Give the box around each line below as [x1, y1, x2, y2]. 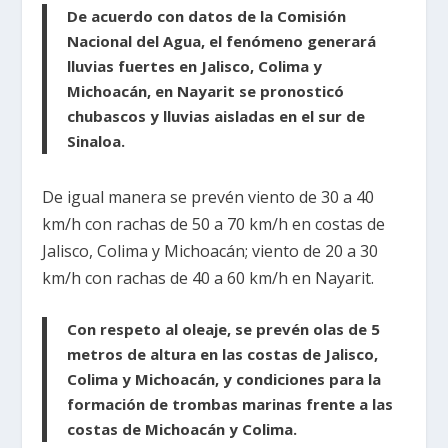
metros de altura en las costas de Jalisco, [67, 344, 379, 365]
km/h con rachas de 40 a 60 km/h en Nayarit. [42, 266, 375, 289]
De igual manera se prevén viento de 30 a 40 [42, 185, 375, 208]
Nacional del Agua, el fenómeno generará [67, 30, 377, 51]
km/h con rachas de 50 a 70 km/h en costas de [42, 212, 386, 235]
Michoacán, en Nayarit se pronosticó [67, 80, 345, 101]
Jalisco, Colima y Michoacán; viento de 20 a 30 [42, 239, 379, 262]
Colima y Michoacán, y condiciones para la [67, 369, 382, 390]
